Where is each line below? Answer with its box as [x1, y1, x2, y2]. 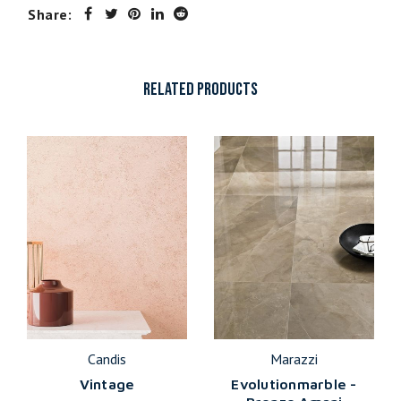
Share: [28, 5, 72, 23]
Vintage [79, 375, 135, 392]
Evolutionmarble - [231, 375, 357, 392]
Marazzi [270, 349, 318, 368]
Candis [88, 349, 126, 368]
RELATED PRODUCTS [143, 79, 258, 100]
